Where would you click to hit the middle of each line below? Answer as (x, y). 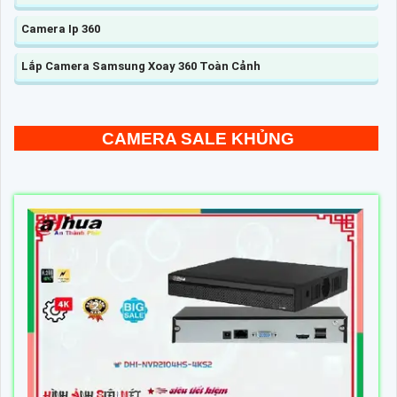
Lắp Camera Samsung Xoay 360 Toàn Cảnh (141, 66)
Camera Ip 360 (61, 29)
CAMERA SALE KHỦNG (198, 139)
